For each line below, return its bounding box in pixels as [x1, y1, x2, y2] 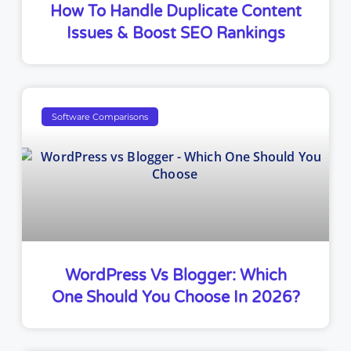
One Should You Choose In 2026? [51, 288, 300, 307]
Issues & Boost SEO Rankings [66, 24, 285, 43]
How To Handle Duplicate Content [49, 2, 302, 21]
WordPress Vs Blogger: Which [64, 266, 287, 285]
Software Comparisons [52, 110, 149, 122]
